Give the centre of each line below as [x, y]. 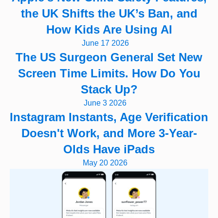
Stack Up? [109, 89]
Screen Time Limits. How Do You [109, 73]
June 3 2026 [105, 103]
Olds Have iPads [109, 149]
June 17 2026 [105, 43]
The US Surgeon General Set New [109, 57]
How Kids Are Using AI [109, 29]
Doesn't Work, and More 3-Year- [109, 133]
